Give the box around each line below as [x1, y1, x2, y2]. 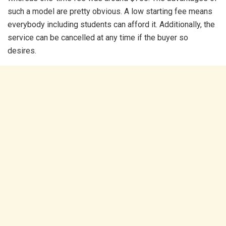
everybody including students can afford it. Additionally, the [8, 20, 215, 29]
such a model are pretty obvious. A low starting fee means [8, 7, 212, 16]
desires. [8, 46, 38, 55]
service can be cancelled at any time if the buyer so [8, 33, 188, 42]
